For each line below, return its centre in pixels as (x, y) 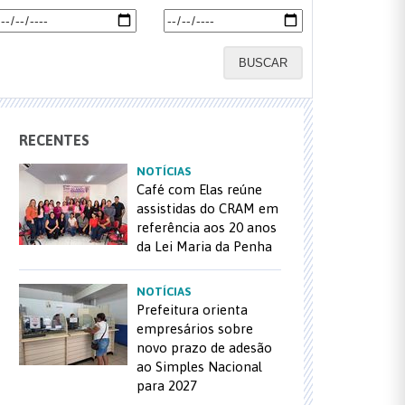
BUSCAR (263, 63)
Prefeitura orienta (192, 310)
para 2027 (167, 386)
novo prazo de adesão (204, 348)
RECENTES (54, 140)
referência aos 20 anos (207, 227)
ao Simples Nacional (199, 367)
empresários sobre (195, 329)
